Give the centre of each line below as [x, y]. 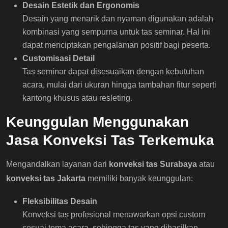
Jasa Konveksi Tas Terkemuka [110, 140]
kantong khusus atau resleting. [77, 98]
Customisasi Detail [59, 58]
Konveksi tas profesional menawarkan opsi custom [114, 214]
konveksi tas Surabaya [153, 164]
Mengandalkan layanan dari [58, 164]
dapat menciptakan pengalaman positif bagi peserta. [117, 45]
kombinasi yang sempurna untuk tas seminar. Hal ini [116, 32]
